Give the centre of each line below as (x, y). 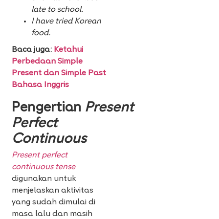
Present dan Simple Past (59, 74)
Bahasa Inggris (40, 85)
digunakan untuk (44, 179)
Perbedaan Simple (47, 62)
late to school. (57, 10)
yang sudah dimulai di (54, 203)
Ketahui (68, 50)
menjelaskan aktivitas (53, 191)
